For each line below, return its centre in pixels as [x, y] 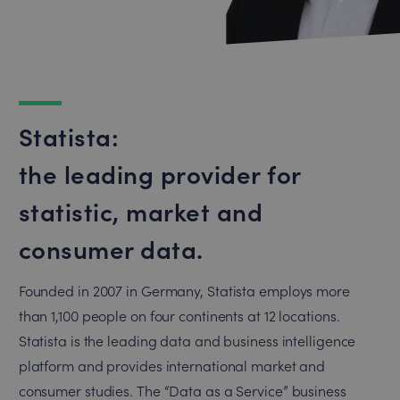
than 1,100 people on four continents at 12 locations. [179, 315]
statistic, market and [141, 210]
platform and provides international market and [172, 365]
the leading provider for [159, 173]
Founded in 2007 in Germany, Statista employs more [184, 290]
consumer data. [111, 248]
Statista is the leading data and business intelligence [187, 340]
